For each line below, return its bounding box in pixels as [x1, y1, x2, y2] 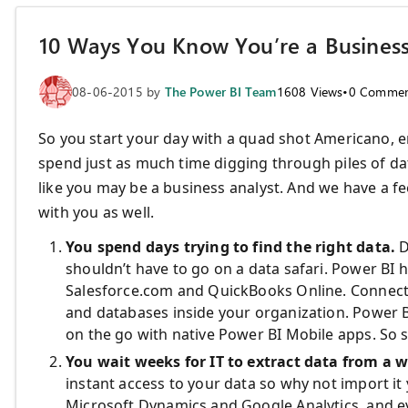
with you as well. [38, 201, 155, 222]
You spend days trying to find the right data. [66, 236, 396, 257]
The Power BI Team [164, 82, 277, 100]
